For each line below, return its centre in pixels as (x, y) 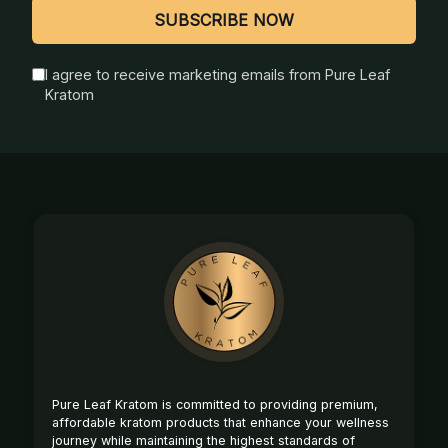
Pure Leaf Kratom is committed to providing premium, (215, 404)
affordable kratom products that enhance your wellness (220, 422)
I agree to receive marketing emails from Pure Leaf (217, 74)
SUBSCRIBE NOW (224, 19)
